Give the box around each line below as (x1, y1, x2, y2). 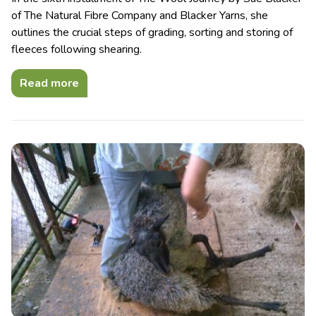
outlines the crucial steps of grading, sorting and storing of (11, 25, 293, 41)
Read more (20, 75, 79, 92)
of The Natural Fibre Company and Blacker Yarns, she (11, 8, 268, 24)
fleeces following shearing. (11, 42, 142, 58)
